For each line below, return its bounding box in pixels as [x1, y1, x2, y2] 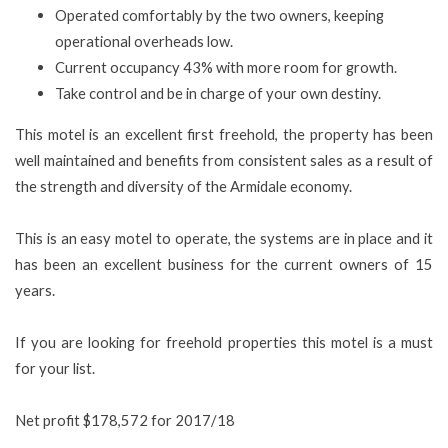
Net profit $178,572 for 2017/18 [15, 410, 235, 429]
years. [15, 280, 55, 299]
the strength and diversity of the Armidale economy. [15, 176, 352, 195]
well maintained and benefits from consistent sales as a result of [15, 150, 433, 169]
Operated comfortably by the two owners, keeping [55, 6, 384, 24]
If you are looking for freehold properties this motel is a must [15, 332, 433, 351]
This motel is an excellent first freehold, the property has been [15, 124, 433, 143]
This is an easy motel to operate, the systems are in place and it [15, 228, 433, 247]
